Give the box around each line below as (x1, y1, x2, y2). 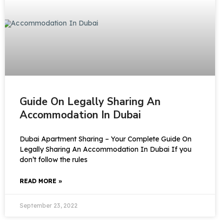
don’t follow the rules (20, 155, 87, 164)
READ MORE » (20, 177, 62, 185)
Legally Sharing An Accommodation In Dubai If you (20, 145, 192, 154)
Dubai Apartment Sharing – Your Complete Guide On (20, 135, 192, 143)
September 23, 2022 (20, 202, 78, 209)
